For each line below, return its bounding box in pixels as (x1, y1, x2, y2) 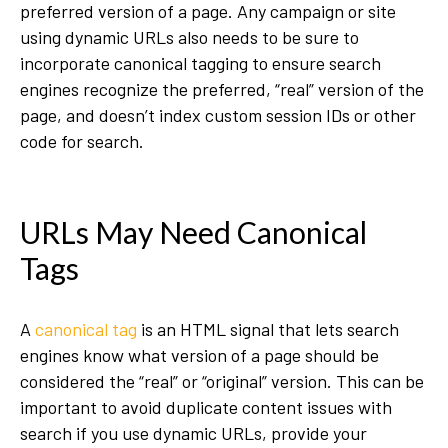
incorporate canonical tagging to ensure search (20, 52, 381, 75)
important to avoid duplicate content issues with (20, 396, 392, 419)
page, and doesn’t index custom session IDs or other (20, 104, 416, 127)
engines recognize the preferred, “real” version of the (20, 78, 424, 101)
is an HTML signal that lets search (137, 318, 399, 341)
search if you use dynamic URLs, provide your (20, 422, 367, 445)
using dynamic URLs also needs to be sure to (20, 26, 359, 49)
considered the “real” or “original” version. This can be (20, 370, 424, 393)
